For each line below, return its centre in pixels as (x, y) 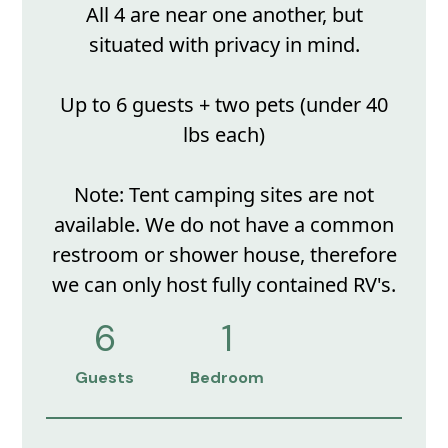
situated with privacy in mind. (224, 45)
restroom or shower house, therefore (224, 255)
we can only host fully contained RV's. (224, 285)
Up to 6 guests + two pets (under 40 (224, 105)
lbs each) (224, 135)
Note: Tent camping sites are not (224, 195)
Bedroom (227, 377)
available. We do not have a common (224, 225)
